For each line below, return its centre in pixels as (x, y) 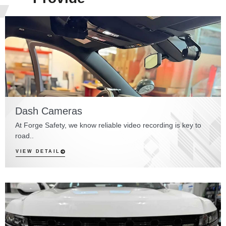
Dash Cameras (49, 111)
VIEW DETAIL (38, 152)
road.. (24, 136)
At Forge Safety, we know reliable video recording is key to (108, 125)
